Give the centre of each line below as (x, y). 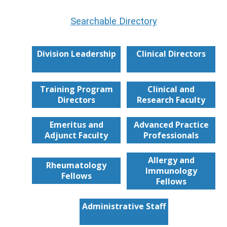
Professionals (171, 135)
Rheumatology (76, 165)
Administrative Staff (124, 206)
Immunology (171, 171)
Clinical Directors (171, 53)
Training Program (76, 89)
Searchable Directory (113, 21)
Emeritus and (76, 124)
